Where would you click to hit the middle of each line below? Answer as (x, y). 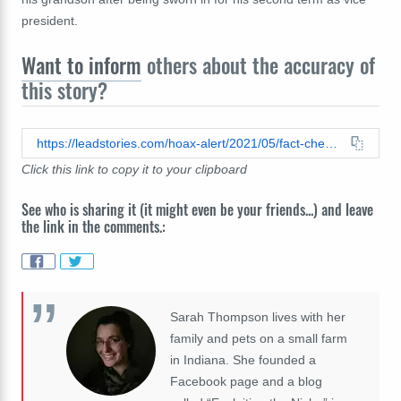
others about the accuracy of (258, 65)
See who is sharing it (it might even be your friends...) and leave (197, 209)
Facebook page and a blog (246, 382)
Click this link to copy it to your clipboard (134, 169)
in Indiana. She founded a (243, 360)
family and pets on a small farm (259, 339)
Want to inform (81, 65)
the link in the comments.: (94, 226)
